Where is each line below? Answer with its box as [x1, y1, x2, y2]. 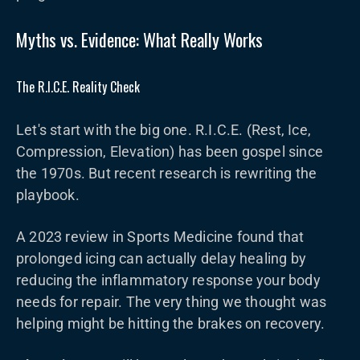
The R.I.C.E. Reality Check [16, 77, 140, 96]
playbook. [16, 186, 80, 203]
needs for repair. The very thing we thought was [16, 293, 327, 310]
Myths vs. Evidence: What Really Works [16, 27, 263, 52]
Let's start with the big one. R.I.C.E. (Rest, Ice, [16, 121, 312, 138]
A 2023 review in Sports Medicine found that [16, 228, 305, 245]
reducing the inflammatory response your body [16, 272, 321, 288]
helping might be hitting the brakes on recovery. [16, 315, 325, 332]
